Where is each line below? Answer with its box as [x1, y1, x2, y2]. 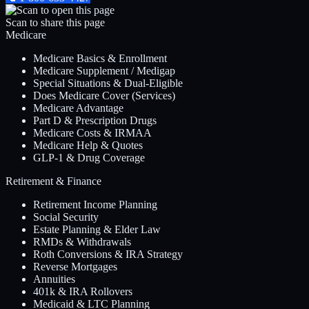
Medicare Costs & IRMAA [33, 127, 152, 139]
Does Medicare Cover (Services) [33, 90, 175, 102]
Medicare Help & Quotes [33, 139, 143, 152]
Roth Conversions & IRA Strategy [33, 248, 183, 261]
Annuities [33, 273, 75, 286]
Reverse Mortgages [33, 261, 117, 273]
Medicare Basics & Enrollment [33, 52, 167, 65]
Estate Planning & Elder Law [33, 223, 161, 236]
